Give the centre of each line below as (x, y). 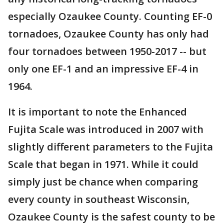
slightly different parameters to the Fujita (110, 146)
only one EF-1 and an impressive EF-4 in (103, 68)
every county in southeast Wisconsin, (99, 199)
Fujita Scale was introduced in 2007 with (106, 129)
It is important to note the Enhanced (97, 111)
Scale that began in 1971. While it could (103, 164)
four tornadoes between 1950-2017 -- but (107, 51)
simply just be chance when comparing (103, 181)
